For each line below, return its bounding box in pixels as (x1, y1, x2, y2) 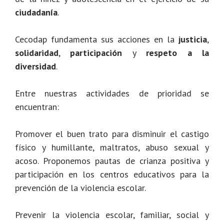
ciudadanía (15, 6, 57, 18)
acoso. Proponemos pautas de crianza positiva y (15, 155, 209, 167)
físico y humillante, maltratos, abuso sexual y (15, 141, 209, 153)
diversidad (15, 60, 56, 72)
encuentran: (15, 101, 59, 113)
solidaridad (15, 47, 58, 59)
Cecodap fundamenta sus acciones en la (15, 33, 178, 45)
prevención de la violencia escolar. (15, 182, 146, 194)
